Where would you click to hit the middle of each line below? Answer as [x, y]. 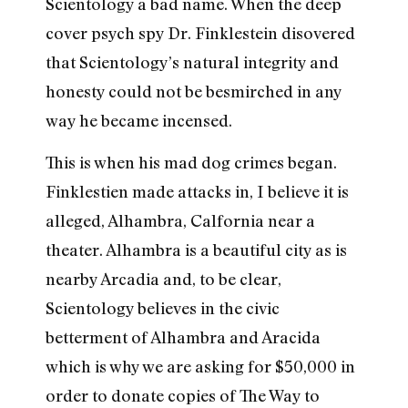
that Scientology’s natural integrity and [192, 61]
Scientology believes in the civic [163, 308]
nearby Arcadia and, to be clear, [163, 279]
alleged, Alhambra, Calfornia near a [180, 221]
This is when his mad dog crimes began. [191, 163]
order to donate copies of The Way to [183, 396]
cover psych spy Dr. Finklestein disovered [200, 32]
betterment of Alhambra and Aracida [183, 337]
